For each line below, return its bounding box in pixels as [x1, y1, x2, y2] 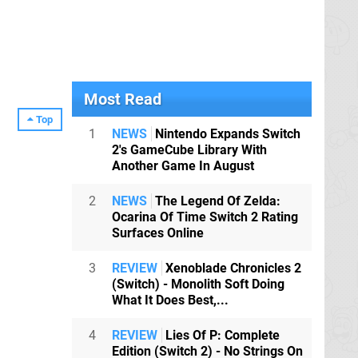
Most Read [84, 89, 161, 109]
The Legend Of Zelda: [152, 193, 280, 209]
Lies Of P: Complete [162, 328, 280, 343]
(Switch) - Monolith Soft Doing [112, 276, 284, 292]
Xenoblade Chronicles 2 [162, 261, 301, 276]
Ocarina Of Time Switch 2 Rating [112, 209, 298, 225]
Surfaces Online [112, 225, 204, 241]
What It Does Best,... [112, 292, 229, 308]
